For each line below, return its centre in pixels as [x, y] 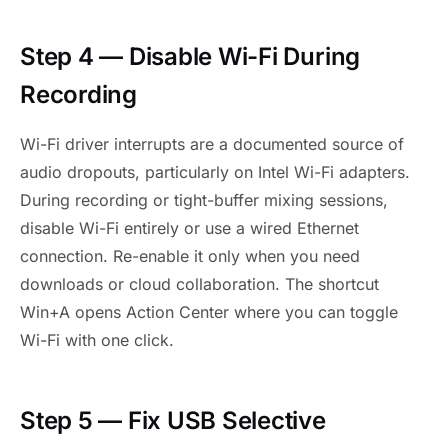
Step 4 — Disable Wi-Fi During [190, 56]
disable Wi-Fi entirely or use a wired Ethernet [189, 227]
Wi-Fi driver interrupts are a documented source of [212, 143]
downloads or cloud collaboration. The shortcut [199, 283]
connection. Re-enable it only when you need [190, 255]
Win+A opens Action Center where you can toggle [209, 311]
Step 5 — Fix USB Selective [173, 420]
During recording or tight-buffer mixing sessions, [204, 199]
